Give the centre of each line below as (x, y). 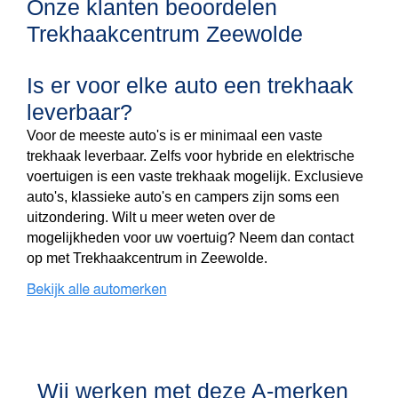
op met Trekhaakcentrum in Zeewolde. (147, 259)
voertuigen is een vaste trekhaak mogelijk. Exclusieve (195, 177)
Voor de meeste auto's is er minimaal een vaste (175, 136)
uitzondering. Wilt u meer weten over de (151, 218)
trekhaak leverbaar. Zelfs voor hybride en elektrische (191, 156)
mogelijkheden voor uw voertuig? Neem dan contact (190, 238)
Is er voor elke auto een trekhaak (190, 86)
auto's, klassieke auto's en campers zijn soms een (183, 197)
